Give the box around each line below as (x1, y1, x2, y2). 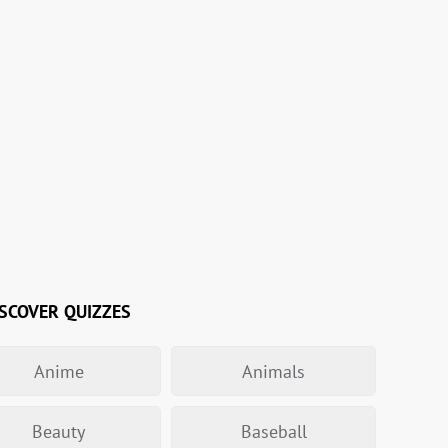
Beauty (32, 420, 85, 443)
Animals (242, 360, 305, 383)
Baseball (240, 420, 307, 443)
